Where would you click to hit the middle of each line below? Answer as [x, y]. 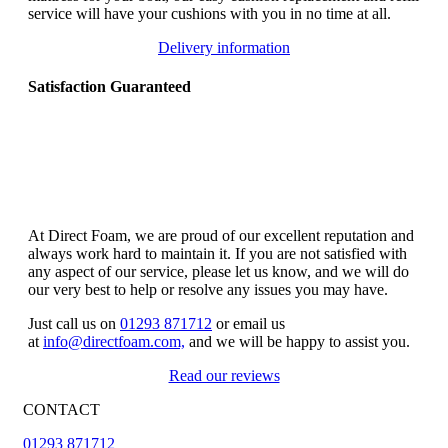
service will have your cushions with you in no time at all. [209, 13]
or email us [248, 324]
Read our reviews [224, 376]
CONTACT [61, 410]
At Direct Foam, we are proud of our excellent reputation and [221, 236]
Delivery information [224, 47]
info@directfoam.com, [114, 342]
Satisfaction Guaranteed [109, 87]
